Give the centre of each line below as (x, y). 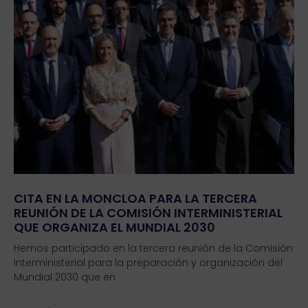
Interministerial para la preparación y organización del (148, 262)
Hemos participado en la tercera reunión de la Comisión (153, 248)
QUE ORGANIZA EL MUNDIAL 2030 (114, 227)
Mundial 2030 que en (64, 277)
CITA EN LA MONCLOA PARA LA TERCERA (135, 198)
